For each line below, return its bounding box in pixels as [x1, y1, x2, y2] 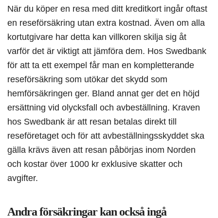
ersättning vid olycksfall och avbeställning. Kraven [7, 102, 200, 113]
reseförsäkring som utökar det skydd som [7, 74, 167, 85]
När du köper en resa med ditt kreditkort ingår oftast [7, 3, 207, 14]
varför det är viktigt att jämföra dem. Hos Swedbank [7, 46, 206, 56]
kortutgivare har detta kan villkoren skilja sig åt [7, 32, 186, 42]
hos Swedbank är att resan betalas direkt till [7, 116, 177, 127]
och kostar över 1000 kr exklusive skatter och [7, 159, 182, 169]
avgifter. [7, 173, 38, 183]
